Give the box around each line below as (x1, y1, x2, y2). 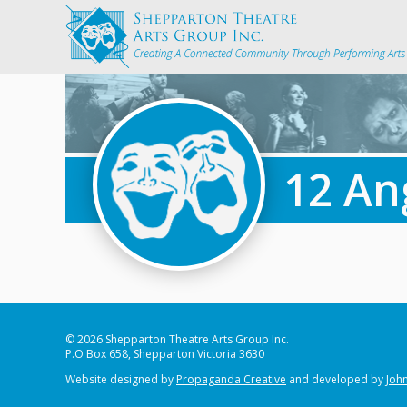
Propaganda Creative (176, 372, 286, 387)
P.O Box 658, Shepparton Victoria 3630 (65, 346, 264, 362)
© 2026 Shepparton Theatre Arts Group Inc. (65, 332, 289, 347)
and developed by (286, 372, 386, 387)
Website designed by (65, 372, 176, 387)
